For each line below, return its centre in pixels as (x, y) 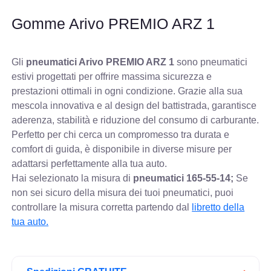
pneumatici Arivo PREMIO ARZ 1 (100, 62)
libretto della (218, 207)
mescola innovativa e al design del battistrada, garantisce (134, 105)
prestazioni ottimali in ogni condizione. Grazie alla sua (127, 91)
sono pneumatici (211, 62)
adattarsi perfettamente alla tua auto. (90, 163)
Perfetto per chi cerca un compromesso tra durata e (121, 134)
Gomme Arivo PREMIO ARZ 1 (113, 23)
